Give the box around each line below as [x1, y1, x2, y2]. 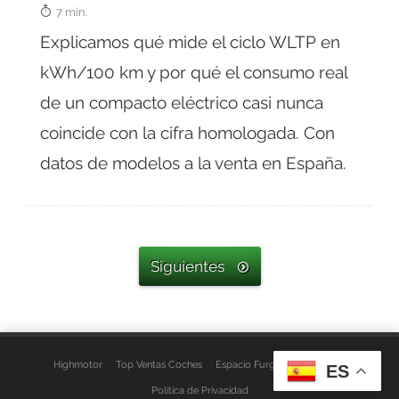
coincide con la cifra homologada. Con [40, 123, 335, 143]
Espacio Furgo [215, 358, 281, 371]
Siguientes [150, 257, 224, 276]
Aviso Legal [294, 358, 346, 371]
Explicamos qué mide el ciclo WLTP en [40, 32, 340, 53]
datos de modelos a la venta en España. [40, 153, 346, 174]
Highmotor [53, 358, 102, 371]
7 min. [56, 4, 87, 20]
